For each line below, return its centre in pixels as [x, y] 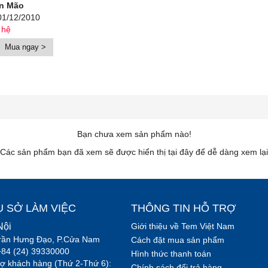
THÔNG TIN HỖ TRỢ [183, 208]
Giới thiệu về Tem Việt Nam [183, 226]
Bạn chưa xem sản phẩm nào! [134, 134]
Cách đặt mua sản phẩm [178, 240]
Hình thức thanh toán [171, 253]
